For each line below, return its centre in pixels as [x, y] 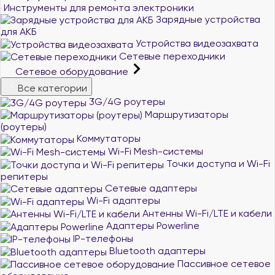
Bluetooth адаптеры [156, 251]
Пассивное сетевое [223, 263]
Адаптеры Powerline [152, 226]
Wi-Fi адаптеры [122, 200]
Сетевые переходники [171, 56]
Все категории [52, 88]
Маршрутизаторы [185, 114]
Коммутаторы [107, 138]
